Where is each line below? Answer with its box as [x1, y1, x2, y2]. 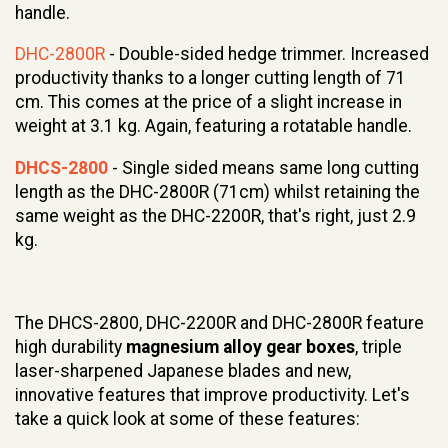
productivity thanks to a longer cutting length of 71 [15, 68, 406, 89]
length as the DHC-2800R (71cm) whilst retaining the [15, 181, 420, 202]
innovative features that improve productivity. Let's [15, 384, 410, 405]
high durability [15, 336, 126, 357]
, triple [355, 336, 402, 357]
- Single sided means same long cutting [108, 157, 419, 178]
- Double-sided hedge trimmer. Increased [105, 44, 429, 65]
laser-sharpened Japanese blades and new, [15, 360, 351, 381]
